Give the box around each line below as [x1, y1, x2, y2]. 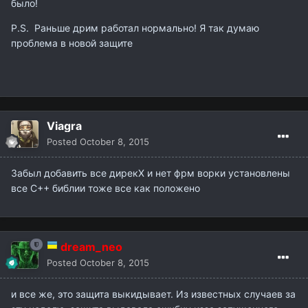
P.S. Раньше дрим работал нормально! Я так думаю [11, 22, 259, 34]
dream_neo [60, 240, 122, 254]
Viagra [47, 119, 82, 133]
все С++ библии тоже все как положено [11, 182, 200, 195]
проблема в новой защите [11, 37, 135, 49]
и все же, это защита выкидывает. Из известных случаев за [11, 288, 296, 300]
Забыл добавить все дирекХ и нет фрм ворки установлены [11, 167, 290, 179]
